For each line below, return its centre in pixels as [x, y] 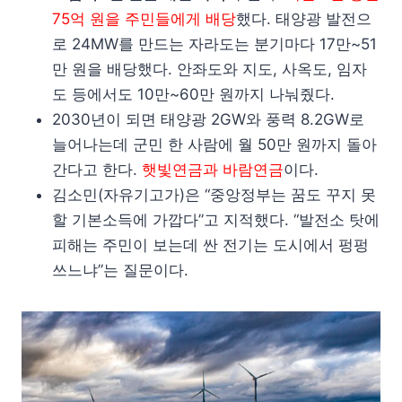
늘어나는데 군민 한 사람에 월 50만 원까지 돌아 [214, 145]
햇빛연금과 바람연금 [213, 170]
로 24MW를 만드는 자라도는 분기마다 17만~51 [214, 44]
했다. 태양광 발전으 [304, 19]
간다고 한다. [97, 170]
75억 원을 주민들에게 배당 [144, 19]
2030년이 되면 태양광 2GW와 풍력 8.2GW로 [208, 120]
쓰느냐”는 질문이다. [120, 271]
